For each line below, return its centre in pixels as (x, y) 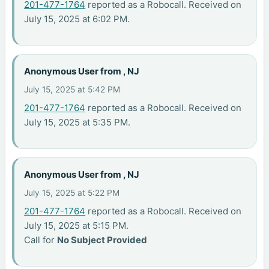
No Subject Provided (102, 240)
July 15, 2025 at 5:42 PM (72, 89)
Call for (41, 240)
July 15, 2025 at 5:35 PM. (77, 122)
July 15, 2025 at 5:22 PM (72, 192)
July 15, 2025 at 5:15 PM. (77, 225)
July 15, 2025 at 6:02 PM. (77, 19)
